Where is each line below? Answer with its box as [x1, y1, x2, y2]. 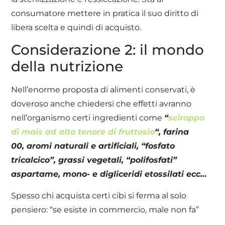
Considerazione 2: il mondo [11, 41, 204, 59]
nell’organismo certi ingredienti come [11, 113, 165, 123]
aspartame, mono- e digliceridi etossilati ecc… [11, 169, 207, 179]
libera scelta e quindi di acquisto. [11, 22, 142, 32]
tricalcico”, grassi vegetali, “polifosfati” [11, 155, 177, 165]
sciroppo [168, 113, 205, 123]
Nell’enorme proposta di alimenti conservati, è [11, 85, 196, 95]
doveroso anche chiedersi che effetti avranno [11, 99, 192, 109]
